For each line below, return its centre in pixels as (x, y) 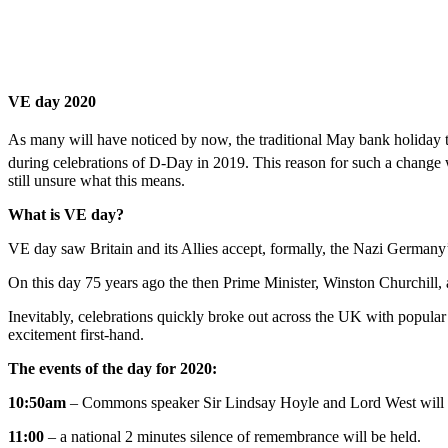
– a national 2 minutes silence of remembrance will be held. (232, 436)
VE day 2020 (52, 102)
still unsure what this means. (96, 180)
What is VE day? (66, 214)
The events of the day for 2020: (112, 368)
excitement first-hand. (76, 334)
